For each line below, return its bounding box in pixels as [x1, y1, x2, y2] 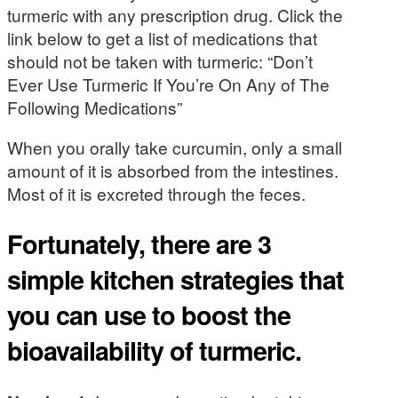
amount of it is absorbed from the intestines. [7, 158, 338, 183]
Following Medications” [7, 95, 182, 119]
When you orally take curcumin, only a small [7, 135, 342, 160]
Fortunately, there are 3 [7, 226, 271, 263]
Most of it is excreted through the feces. [7, 181, 306, 206]
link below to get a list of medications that [7, 26, 317, 50]
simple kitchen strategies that [7, 261, 344, 298]
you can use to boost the [7, 297, 291, 334]
